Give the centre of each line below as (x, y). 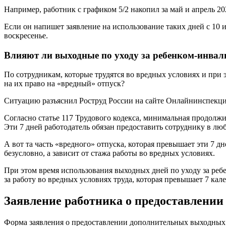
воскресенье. (26, 35)
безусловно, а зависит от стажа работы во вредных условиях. (109, 153)
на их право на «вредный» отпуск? (64, 84)
